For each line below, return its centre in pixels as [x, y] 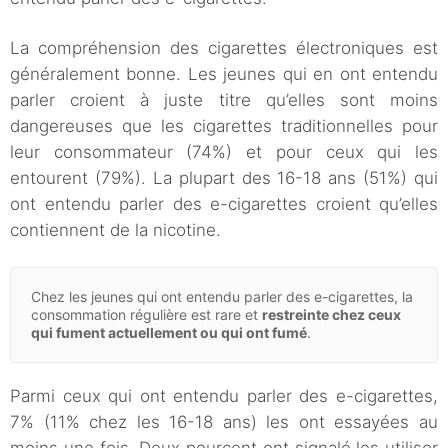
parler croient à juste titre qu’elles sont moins [224, 100]
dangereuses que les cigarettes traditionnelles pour [224, 126]
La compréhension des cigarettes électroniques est [224, 48]
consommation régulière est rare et [146, 315]
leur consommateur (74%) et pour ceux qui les [224, 152]
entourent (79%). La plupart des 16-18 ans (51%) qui [224, 178]
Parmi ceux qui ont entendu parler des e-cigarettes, [224, 396]
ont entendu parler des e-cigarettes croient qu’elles [224, 204]
